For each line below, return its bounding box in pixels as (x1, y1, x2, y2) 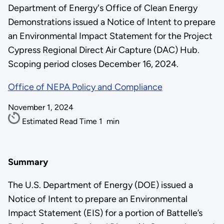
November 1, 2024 (7, 102, 73, 112)
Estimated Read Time (21, 116, 99, 126)
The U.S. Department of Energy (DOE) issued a (7, 179, 193, 190)
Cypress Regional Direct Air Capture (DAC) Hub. (7, 44, 199, 55)
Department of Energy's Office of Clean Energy (7, 2, 197, 13)
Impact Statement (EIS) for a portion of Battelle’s (7, 207, 202, 218)
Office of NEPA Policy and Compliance (7, 81, 162, 92)
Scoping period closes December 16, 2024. (7, 58, 178, 69)
